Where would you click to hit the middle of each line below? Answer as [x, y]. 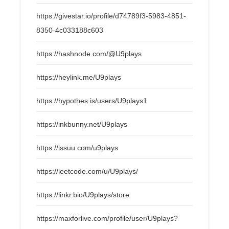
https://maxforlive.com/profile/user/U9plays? [107, 218]
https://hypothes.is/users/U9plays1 [92, 100]
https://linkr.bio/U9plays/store [83, 194]
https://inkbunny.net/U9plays [82, 124]
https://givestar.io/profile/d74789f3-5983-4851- [111, 16]
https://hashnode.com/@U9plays [89, 53]
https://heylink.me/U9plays [79, 77]
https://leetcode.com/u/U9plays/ [87, 171]
